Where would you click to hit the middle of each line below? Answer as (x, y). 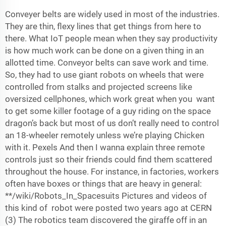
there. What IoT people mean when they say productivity (111, 38)
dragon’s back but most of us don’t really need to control (112, 123)
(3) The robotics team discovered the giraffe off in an (106, 220)
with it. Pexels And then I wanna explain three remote (105, 147)
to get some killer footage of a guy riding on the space (108, 111)
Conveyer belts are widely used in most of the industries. (112, 14)
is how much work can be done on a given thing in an (104, 50)
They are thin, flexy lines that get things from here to (103, 26)
